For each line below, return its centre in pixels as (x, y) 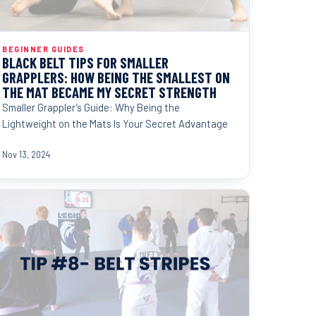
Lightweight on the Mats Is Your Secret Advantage (115, 123)
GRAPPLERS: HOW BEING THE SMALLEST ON (116, 77)
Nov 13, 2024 (26, 154)
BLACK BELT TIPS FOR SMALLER (85, 62)
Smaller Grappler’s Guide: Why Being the (91, 107)
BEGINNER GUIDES (43, 49)
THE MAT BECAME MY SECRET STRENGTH (109, 92)
